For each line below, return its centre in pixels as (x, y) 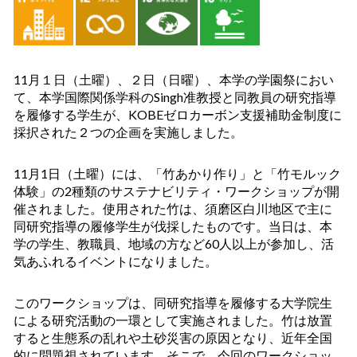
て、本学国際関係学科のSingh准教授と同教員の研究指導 (175, 97)
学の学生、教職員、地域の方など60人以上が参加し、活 (174, 244)
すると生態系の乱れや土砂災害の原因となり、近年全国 (173, 338)
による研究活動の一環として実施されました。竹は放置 (173, 320)
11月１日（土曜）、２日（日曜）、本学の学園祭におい (174, 80)
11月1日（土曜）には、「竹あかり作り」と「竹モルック (177, 174)
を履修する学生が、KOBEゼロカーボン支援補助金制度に (178, 115)
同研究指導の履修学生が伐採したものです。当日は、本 (173, 226)
